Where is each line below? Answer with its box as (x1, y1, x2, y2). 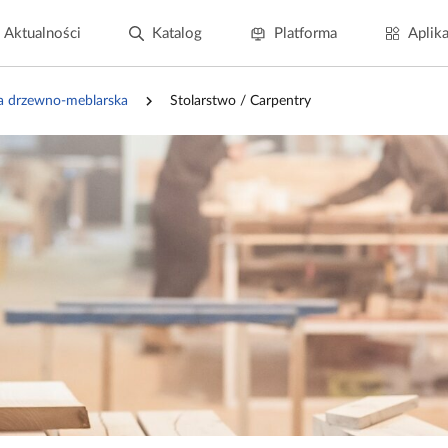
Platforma (273, 26, 337, 41)
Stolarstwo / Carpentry (170, 94, 311, 108)
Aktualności (3, 26, 81, 41)
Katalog (151, 26, 202, 41)
